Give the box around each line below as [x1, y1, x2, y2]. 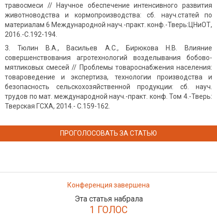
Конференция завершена [67, 181, 150, 189]
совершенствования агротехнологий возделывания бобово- [5, 53, 212, 62]
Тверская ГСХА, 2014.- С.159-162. [5, 102, 110, 110]
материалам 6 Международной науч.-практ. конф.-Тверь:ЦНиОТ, [5, 20, 212, 29]
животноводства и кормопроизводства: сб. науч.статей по [5, 11, 212, 19]
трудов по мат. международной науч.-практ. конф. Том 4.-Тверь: [5, 92, 212, 100]
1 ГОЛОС [90, 204, 127, 216]
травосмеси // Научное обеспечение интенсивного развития [5, 1, 212, 9]
